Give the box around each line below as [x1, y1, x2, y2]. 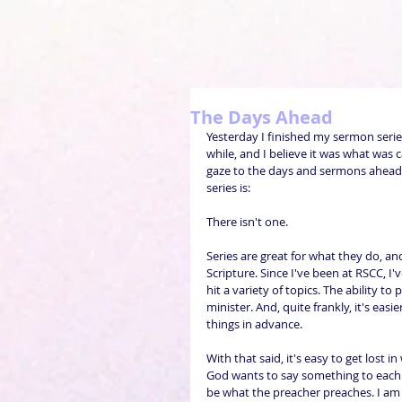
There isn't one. [206, 214, 288, 230]
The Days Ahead [190, 105, 333, 129]
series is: [206, 179, 250, 196]
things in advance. [206, 316, 302, 332]
